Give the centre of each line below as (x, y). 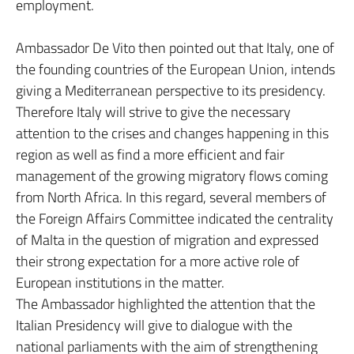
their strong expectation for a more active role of (158, 261)
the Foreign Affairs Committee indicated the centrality (175, 218)
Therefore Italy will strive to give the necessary (153, 112)
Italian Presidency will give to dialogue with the (154, 325)
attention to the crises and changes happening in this (172, 133)
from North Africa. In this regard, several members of (171, 197)
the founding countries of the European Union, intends (175, 69)
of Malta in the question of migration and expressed (167, 240)
